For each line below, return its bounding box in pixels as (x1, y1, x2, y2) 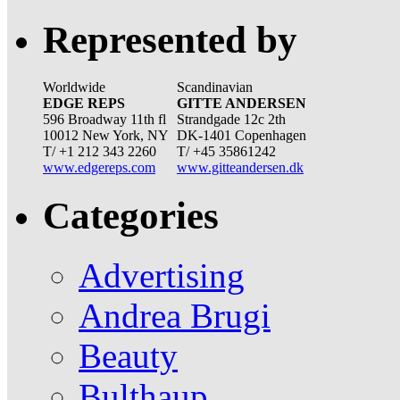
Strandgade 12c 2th (177, 111, 286, 127)
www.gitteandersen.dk (177, 159, 304, 175)
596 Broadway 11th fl (43, 111, 166, 127)
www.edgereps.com (43, 159, 155, 175)
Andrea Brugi (79, 296, 271, 335)
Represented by (43, 18, 297, 61)
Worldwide (43, 79, 105, 95)
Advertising (79, 255, 245, 295)
